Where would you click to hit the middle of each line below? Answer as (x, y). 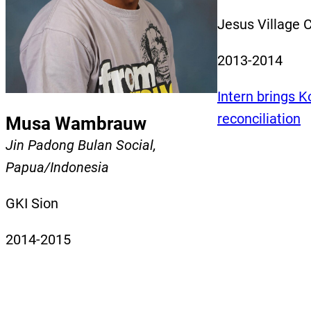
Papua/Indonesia (57, 167)
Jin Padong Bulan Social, (81, 145)
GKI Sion (32, 203)
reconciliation (259, 118)
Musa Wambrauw (76, 123)
